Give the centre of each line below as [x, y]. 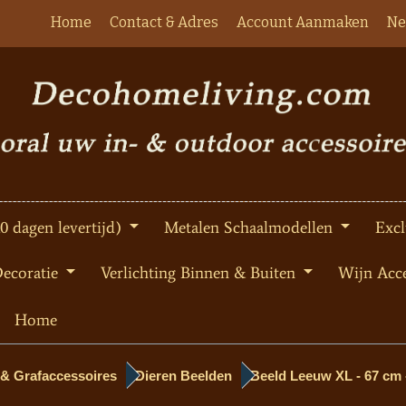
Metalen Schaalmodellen [251, 228]
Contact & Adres [164, 22]
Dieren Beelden [184, 376]
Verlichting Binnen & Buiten [200, 273]
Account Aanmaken [303, 22]
